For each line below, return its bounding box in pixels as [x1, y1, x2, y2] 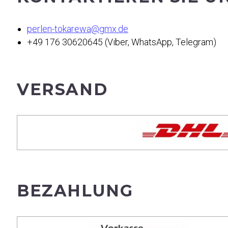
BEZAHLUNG [17, 181, 133, 201]
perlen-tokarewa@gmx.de [27, 23, 128, 34]
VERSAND [17, 79, 108, 99]
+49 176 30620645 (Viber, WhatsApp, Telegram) [27, 37, 216, 47]
